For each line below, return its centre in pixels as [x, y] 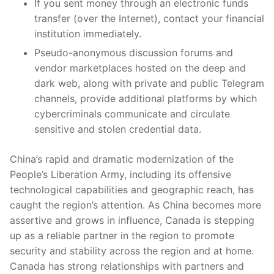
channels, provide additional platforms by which [146, 98]
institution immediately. [88, 33]
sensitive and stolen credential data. [118, 129]
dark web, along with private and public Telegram [149, 83]
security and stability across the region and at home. [132, 250]
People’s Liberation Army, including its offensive [120, 174]
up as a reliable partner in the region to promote [122, 235]
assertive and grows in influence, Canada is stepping [132, 220]
